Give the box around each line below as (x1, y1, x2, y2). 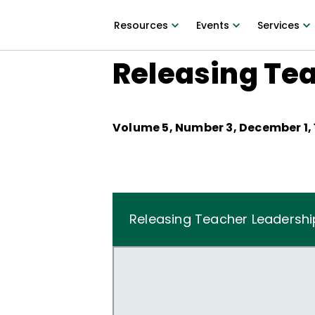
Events (195, 18, 229, 32)
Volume (112, 120, 162, 136)
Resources (113, 18, 168, 32)
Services (257, 18, 300, 32)
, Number (169, 120, 226, 136)
